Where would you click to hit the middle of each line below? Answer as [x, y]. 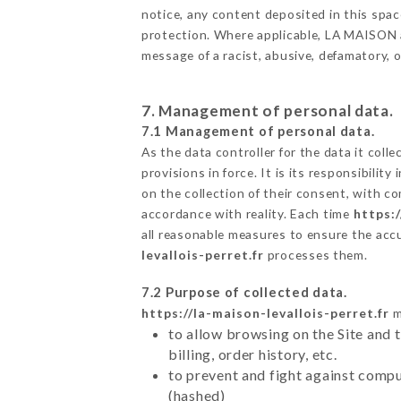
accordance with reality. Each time [247, 213]
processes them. [316, 254]
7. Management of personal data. [267, 110]
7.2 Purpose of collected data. [244, 292]
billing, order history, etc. [252, 354]
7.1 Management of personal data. [258, 131]
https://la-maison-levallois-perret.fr [265, 312]
